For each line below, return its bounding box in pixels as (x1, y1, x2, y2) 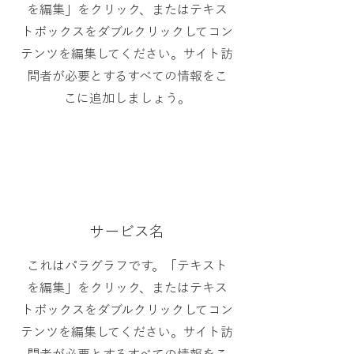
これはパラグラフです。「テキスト (26, 259, 228, 272)
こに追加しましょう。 (63, 92, 190, 104)
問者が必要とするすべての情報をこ (26, 70, 228, 82)
